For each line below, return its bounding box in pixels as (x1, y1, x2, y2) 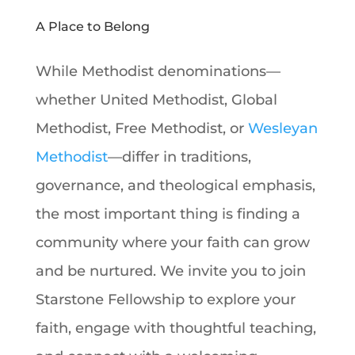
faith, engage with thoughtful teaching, (35, 319, 316, 337)
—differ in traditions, (107, 147, 251, 166)
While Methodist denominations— (35, 62, 281, 80)
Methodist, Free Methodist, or (35, 119, 248, 137)
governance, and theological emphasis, (35, 176, 315, 194)
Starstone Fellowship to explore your (35, 290, 296, 308)
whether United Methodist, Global (35, 90, 277, 109)
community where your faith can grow (35, 233, 310, 251)
